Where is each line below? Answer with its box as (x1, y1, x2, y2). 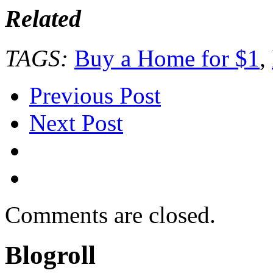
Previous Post (29, 82, 161, 108)
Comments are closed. (5, 201, 216, 228)
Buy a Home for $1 (74, 44, 260, 71)
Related (5, 4, 81, 32)
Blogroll (5, 241, 96, 270)
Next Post (29, 109, 123, 136)
